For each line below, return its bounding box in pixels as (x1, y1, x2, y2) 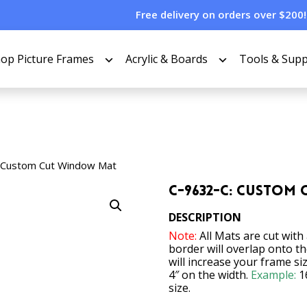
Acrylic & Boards (125, 51, 208, 66)
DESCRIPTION (169, 210, 242, 225)
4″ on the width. (169, 267, 251, 282)
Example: (251, 267, 297, 282)
